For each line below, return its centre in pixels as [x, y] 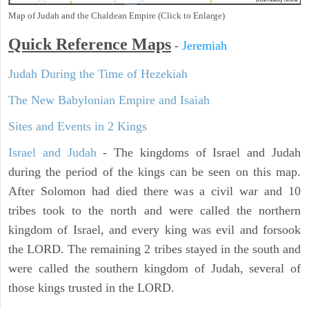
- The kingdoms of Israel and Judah [199, 153]
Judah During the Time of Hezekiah [98, 74]
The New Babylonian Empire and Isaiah [109, 100]
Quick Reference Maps [90, 44]
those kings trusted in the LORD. [91, 288]
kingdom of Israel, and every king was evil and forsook [154, 230]
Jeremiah [205, 46]
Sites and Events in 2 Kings [78, 127]
